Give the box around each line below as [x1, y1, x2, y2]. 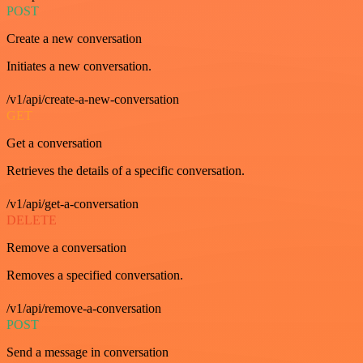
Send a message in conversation [6, 345, 169, 359]
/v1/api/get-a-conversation [6, 197, 139, 211]
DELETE [6, 213, 57, 227]
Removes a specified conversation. [6, 268, 183, 282]
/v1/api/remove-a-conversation [6, 301, 161, 315]
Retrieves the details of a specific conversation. [6, 164, 245, 177]
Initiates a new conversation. [6, 59, 152, 73]
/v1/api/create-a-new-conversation [6, 92, 179, 106]
